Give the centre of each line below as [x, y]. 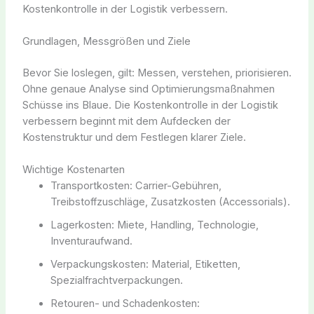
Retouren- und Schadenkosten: [125, 304]
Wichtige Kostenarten [73, 170]
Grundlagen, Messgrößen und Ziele [106, 41]
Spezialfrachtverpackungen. [116, 281]
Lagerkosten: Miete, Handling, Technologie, [154, 225]
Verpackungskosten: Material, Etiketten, [145, 265]
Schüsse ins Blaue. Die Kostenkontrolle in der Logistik [150, 105]
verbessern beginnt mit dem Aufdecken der [126, 121]
